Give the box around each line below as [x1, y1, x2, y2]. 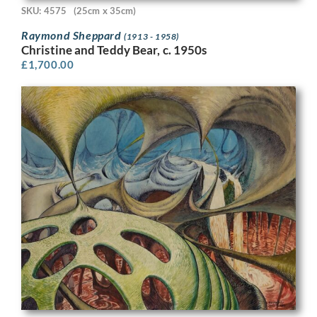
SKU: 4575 [21, 4, 67, 16]
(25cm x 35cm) [73, 4, 137, 16]
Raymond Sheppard [21, 28, 125, 42]
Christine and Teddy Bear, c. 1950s [21, 42, 207, 58]
